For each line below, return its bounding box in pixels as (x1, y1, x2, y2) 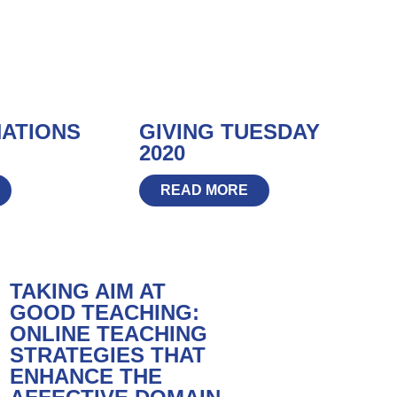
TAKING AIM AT (10, 278, 167, 303)
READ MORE (160, 182, 248, 198)
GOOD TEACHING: (10, 300, 200, 324)
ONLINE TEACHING (10, 321, 208, 346)
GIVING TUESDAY (138, 119, 320, 144)
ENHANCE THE (10, 363, 163, 388)
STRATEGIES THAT (10, 342, 206, 367)
